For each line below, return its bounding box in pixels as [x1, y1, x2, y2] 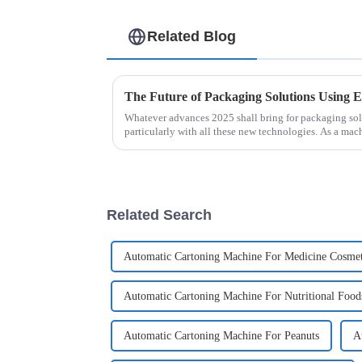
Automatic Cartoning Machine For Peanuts [124, 330, 319, 343]
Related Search [107, 206, 212, 223]
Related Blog [147, 28, 237, 45]
